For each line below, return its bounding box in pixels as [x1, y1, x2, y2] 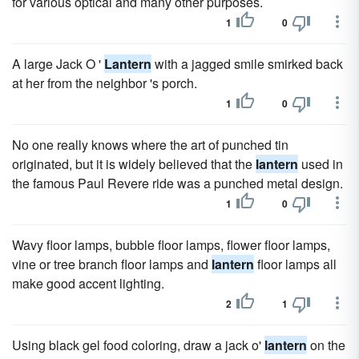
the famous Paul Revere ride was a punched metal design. [12, 174, 343, 192]
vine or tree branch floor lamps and [12, 255, 212, 273]
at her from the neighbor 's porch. [12, 74, 197, 92]
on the [307, 336, 345, 354]
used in [298, 155, 343, 173]
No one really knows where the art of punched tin [12, 135, 288, 154]
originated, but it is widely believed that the [12, 155, 256, 173]
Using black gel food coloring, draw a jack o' [12, 336, 264, 354]
